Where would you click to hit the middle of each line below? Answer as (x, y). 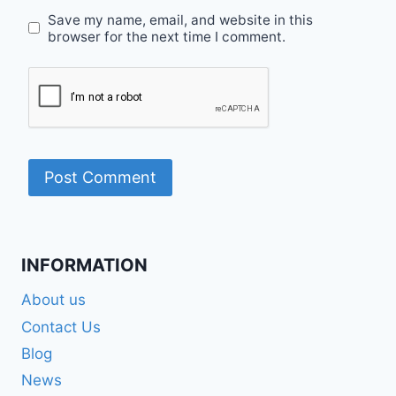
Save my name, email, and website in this (181, 19)
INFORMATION (84, 265)
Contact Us (61, 327)
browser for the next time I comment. (167, 36)
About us (53, 300)
